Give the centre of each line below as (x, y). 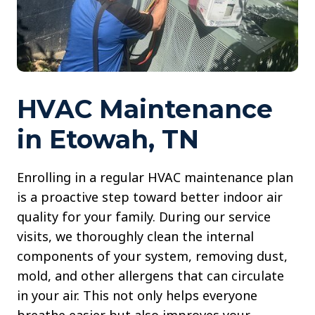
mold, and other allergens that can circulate (150, 276)
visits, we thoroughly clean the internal (135, 237)
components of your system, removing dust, (152, 256)
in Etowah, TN (108, 140)
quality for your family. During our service (144, 217)
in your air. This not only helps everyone (137, 296)
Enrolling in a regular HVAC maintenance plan (155, 178)
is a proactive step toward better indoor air (150, 197)
